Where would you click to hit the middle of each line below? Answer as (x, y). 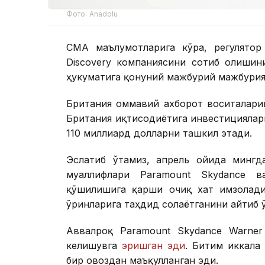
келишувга (94, 246)
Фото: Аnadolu (92, 14)
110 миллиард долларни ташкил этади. (159, 133)
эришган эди (153, 246)
